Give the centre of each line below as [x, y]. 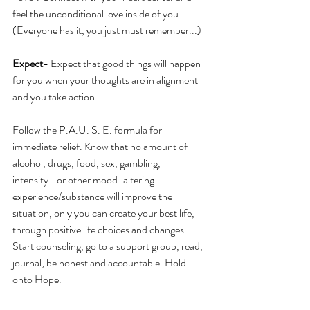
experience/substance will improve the [93, 197]
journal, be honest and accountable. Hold [100, 263]
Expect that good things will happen [126, 64]
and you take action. [55, 97]
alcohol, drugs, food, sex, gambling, [88, 163]
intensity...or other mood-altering [84, 180]
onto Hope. [37, 280]
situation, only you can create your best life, [104, 213]
